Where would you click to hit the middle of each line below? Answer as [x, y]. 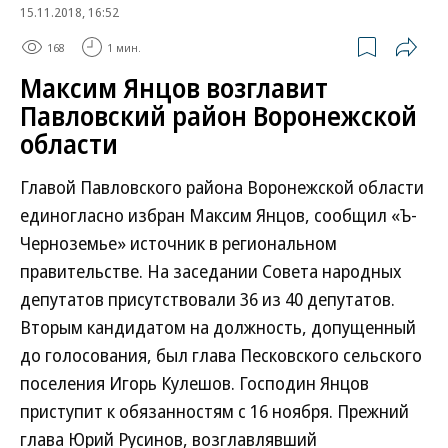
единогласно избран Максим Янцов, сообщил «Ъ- [218, 215]
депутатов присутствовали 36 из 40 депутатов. [207, 299]
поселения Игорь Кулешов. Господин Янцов [194, 383]
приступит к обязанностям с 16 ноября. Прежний [214, 411]
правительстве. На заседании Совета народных [211, 271]
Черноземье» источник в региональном [178, 243]
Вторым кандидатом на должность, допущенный [218, 327]
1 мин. [124, 47]
